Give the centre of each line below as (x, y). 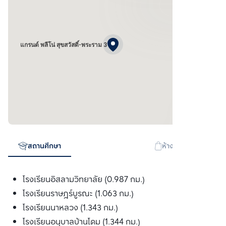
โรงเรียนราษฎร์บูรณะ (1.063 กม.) (78, 194)
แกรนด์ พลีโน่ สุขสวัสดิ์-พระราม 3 (64, 45)
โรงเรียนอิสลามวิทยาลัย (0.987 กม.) (83, 180)
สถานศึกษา (44, 147)
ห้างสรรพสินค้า (185, 147)
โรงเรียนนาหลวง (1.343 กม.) (70, 208)
